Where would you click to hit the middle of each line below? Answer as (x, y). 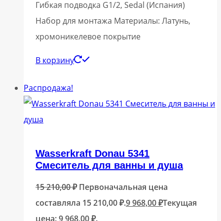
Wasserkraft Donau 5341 (92, 153)
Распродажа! (48, 88)
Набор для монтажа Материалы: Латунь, (113, 20)
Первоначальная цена (123, 187)
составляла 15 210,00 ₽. (81, 203)
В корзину (55, 60)
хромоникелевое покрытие (88, 36)
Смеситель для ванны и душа (109, 165)
